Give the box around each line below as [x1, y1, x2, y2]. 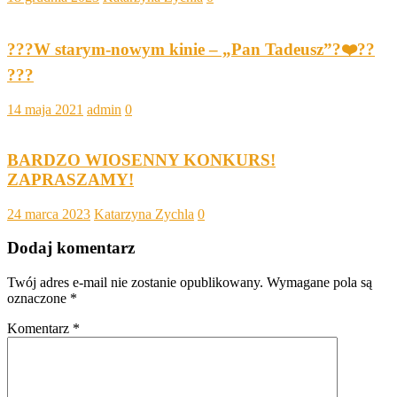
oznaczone [7, 291, 70, 306]
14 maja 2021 [7, 102, 83, 118]
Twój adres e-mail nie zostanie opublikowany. [7, 275, 263, 290]
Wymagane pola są [267, 275, 372, 290]
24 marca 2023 [7, 206, 90, 222]
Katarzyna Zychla [94, 206, 194, 222]
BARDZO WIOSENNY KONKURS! [7, 150, 276, 169]
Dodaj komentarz [7, 238, 135, 258]
